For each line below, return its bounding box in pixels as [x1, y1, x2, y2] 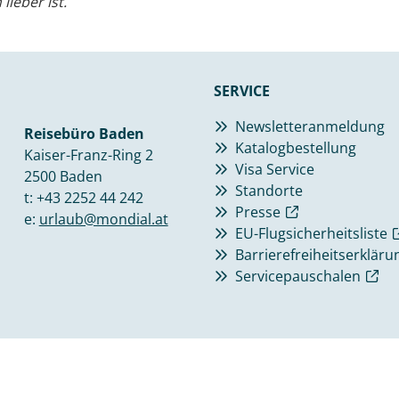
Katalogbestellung [235, 138, 356, 159]
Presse [235, 202, 281, 223]
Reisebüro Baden [23, 124, 144, 144]
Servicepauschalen [235, 266, 361, 287]
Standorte [235, 181, 303, 201]
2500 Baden [23, 167, 102, 187]
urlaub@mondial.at [38, 209, 168, 230]
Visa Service [235, 159, 314, 180]
